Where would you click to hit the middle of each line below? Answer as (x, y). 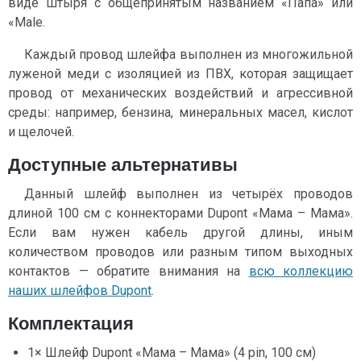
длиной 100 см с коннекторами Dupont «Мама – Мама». (180, 213)
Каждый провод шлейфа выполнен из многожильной (189, 54)
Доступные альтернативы (123, 164)
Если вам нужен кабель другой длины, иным (180, 232)
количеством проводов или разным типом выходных (180, 251)
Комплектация (71, 323)
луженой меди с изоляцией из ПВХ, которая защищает (180, 73)
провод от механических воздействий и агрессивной (180, 93)
